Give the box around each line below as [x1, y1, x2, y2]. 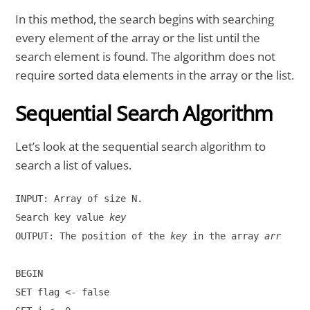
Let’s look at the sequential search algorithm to [15, 138, 266, 155]
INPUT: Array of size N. [15, 192, 143, 204]
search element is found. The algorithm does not [15, 48, 276, 65]
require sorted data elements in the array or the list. [15, 67, 295, 84]
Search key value [15, 211, 110, 223]
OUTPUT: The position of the [15, 230, 171, 241]
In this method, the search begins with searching [15, 11, 275, 28]
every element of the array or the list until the [15, 30, 261, 46]
